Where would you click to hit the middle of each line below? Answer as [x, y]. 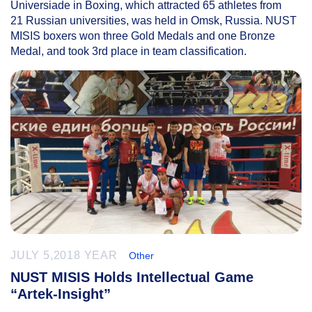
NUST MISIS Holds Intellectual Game [132, 277]
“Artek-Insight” [61, 294]
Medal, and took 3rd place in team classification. [128, 51]
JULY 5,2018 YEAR [64, 255]
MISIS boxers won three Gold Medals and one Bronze [143, 36]
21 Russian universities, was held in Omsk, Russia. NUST [154, 20]
